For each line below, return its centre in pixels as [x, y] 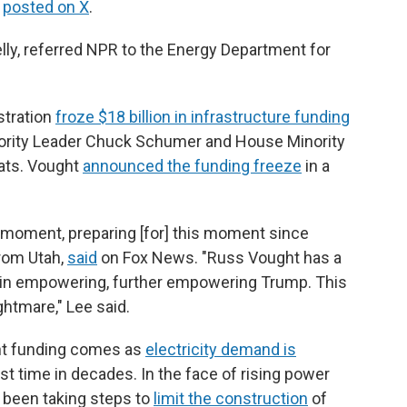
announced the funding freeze [192, 166]
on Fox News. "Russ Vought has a [219, 258]
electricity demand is [221, 349]
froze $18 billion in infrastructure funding [203, 117]
